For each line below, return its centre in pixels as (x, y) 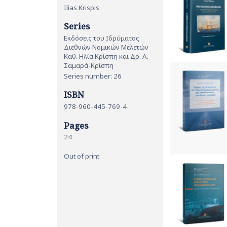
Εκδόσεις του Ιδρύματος (102, 38)
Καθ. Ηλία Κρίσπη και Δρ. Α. (106, 56)
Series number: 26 (93, 76)
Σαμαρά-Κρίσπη (89, 66)
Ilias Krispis (82, 7)
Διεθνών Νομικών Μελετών (106, 47)
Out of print (82, 156)
